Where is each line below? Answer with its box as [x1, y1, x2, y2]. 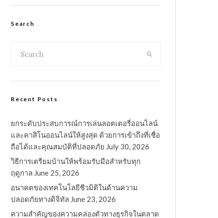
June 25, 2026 [34, 168, 79, 178]
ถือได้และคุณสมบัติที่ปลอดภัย [11, 142, 105, 151]
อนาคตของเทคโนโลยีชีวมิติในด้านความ [11, 183, 138, 192]
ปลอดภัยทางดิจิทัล [11, 195, 69, 204]
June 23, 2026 [71, 195, 116, 204]
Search [11, 20, 35, 28]
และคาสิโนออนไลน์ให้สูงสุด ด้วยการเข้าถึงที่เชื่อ [11, 130, 160, 140]
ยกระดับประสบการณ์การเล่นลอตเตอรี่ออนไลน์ [11, 119, 158, 128]
